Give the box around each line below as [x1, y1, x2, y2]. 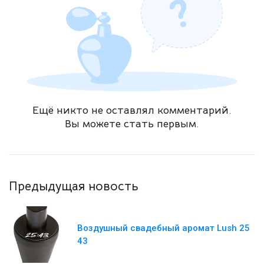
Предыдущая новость [9, 179, 138, 194]
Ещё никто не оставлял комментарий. [32, 104, 232, 117]
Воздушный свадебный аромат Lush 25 [77, 223, 250, 234]
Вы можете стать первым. [65, 117, 199, 131]
